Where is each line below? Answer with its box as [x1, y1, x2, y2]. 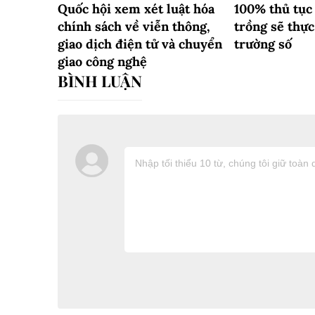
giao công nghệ [58, 53, 147, 70]
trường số [234, 36, 292, 53]
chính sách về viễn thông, [58, 18, 210, 35]
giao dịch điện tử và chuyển [58, 36, 222, 53]
